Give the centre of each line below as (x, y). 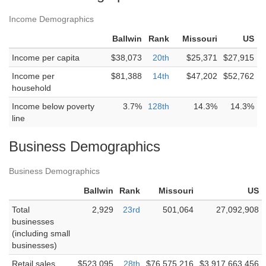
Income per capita (46, 58)
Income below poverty (53, 106)
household (31, 88)
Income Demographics (51, 19)
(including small (41, 233)
